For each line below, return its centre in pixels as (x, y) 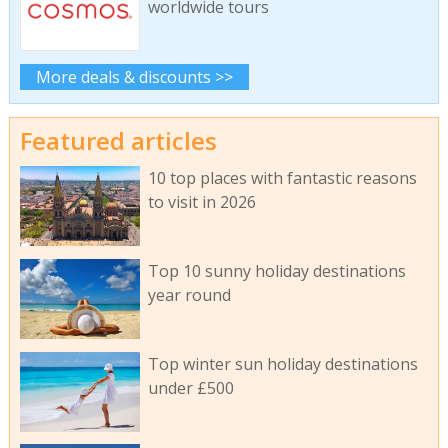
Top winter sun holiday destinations (282, 363)
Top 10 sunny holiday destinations (276, 270)
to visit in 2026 (201, 201)
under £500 (190, 387)
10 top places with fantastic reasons (282, 177)
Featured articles (118, 141)
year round (189, 294)
